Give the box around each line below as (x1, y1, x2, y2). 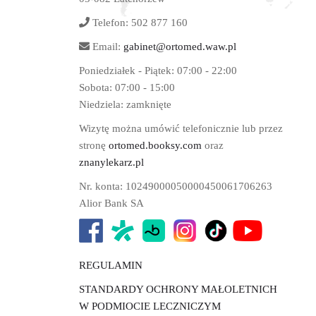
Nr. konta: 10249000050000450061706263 (79, 181, 272, 192)
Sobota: (79, 82, 115, 93)
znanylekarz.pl (79, 157, 144, 168)
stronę (79, 140, 109, 151)
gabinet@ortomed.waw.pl (123, 41, 236, 52)
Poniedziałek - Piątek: (79, 65, 177, 76)
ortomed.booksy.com (109, 140, 202, 151)
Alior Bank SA (79, 197, 144, 209)
